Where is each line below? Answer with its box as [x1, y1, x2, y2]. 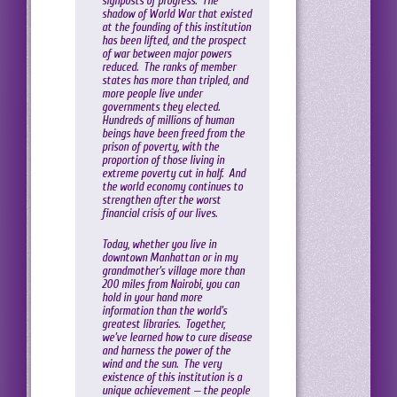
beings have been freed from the [102, 127, 245, 141]
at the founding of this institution [102, 20, 251, 35]
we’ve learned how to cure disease [102, 331, 252, 345]
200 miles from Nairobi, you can [102, 277, 239, 292]
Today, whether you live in [102, 237, 216, 252]
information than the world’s [102, 304, 227, 318]
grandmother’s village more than [102, 264, 245, 278]
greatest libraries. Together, [102, 317, 225, 331]
